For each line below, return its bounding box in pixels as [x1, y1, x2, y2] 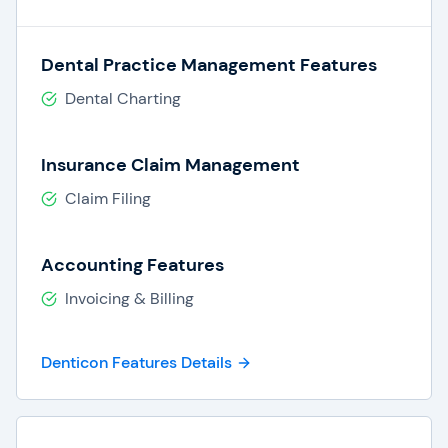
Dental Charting [65, 88, 181, 109]
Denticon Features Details [41, 352, 232, 373]
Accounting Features [41, 253, 224, 277]
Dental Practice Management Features [41, 53, 377, 77]
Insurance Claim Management [41, 153, 300, 177]
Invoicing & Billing [65, 288, 194, 309]
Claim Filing [65, 188, 151, 209]
